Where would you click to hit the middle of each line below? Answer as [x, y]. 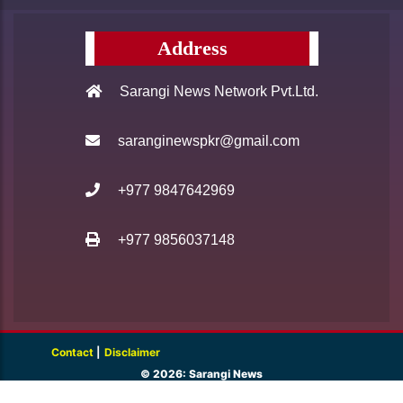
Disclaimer [132, 353]
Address [193, 49]
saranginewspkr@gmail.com [208, 141]
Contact [74, 353]
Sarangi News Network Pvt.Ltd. [217, 92]
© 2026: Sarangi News [201, 374]
